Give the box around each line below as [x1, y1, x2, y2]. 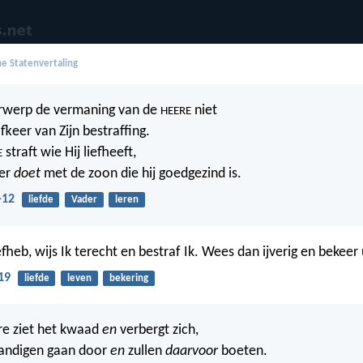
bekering [109, 272, 148, 284]
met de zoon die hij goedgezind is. [41, 166, 241, 182]
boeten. [218, 343, 267, 359]
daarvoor [165, 343, 218, 359]
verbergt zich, [117, 322, 199, 338]
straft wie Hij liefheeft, [2, 145, 136, 161]
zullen [125, 343, 165, 359]
